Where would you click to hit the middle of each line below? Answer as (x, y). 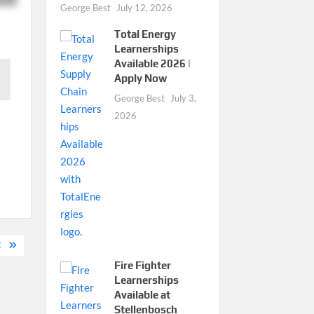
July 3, (183, 98)
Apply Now (140, 78)
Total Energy (145, 34)
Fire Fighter (142, 265)
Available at (142, 294)
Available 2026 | (152, 63)
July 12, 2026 (144, 7)
